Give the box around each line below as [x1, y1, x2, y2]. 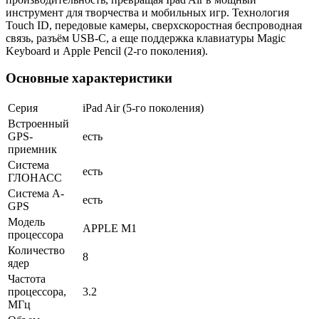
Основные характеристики [6, 70, 172, 86]
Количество [8, 244, 65, 257]
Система [8, 159, 49, 172]
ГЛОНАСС [8, 172, 62, 184]
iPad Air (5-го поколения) [83, 102, 204, 115]
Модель [8, 216, 45, 229]
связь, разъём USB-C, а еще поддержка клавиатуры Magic [6, 31, 286, 44]
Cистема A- [8, 187, 64, 200]
